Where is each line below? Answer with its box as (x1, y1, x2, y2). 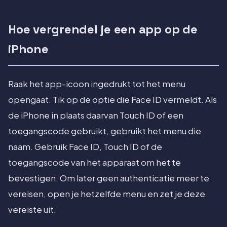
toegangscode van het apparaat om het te (8, 157, 181, 168)
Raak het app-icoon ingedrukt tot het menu (8, 79, 185, 90)
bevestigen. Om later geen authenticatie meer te (8, 173, 209, 184)
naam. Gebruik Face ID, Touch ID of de (8, 141, 162, 153)
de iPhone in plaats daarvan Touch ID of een (8, 110, 183, 121)
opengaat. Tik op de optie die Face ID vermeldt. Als (8, 94, 217, 105)
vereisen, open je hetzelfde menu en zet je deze (8, 188, 205, 200)
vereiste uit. (8, 204, 56, 215)
